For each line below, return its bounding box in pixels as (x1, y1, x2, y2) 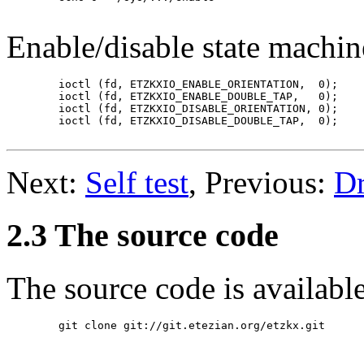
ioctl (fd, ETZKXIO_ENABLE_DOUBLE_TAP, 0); (6, 90, 58, 103)
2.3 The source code (6, 217, 279, 254)
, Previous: (188, 165, 334, 201)
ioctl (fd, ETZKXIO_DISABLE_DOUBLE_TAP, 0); (6, 115, 58, 128)
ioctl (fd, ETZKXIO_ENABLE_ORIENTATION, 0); (6, 78, 58, 91)
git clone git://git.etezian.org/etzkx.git (6, 318, 58, 331)
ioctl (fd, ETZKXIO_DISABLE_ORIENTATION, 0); (6, 102, 58, 115)
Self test (85, 165, 188, 201)
